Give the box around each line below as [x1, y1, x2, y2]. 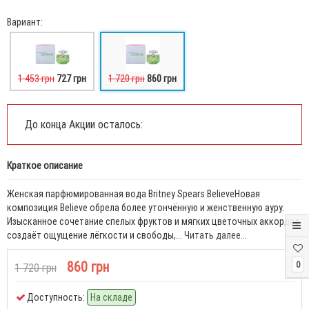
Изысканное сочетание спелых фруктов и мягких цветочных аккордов [7, 215, 300, 228]
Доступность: [27, 291, 85, 303]
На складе [90, 291, 132, 303]
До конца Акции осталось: [25, 117, 143, 131]
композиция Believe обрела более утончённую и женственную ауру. [7, 201, 284, 214]
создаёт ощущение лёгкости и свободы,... [7, 229, 184, 241]
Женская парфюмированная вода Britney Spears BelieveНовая [7, 188, 260, 200]
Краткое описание [7, 159, 83, 172]
